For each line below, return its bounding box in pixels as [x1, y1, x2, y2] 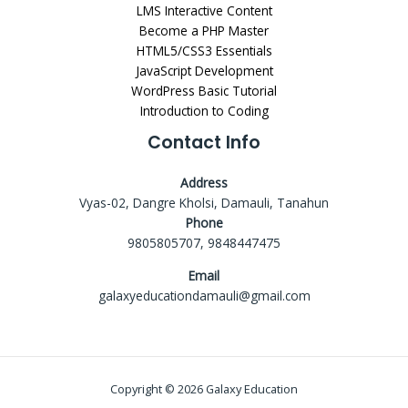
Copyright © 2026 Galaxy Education [110, 380, 298, 397]
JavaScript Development [135, 61, 273, 79]
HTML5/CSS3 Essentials [136, 41, 272, 59]
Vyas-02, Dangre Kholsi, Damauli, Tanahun [79, 193, 329, 211]
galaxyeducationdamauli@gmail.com [97, 286, 311, 304]
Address [180, 173, 228, 191]
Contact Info [148, 129, 260, 155]
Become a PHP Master [139, 21, 269, 39]
